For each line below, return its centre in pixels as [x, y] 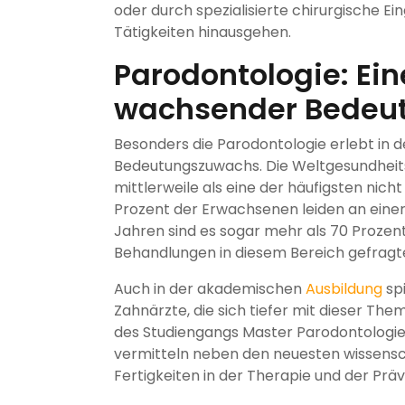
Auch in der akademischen [210, 288]
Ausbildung [344, 288]
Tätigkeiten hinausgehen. [202, 32]
